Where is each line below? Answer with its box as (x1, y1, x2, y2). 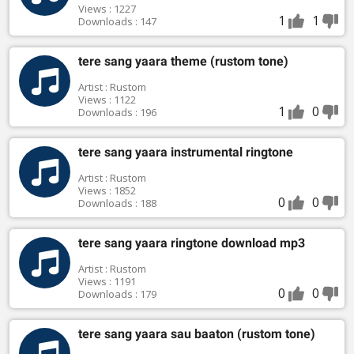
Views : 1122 (77, 92, 136, 107)
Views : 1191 (77, 274, 136, 289)
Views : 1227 (77, 2, 136, 17)
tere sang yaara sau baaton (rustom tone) (170, 326, 315, 342)
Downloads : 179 (77, 287, 156, 302)
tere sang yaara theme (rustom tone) (170, 54, 288, 70)
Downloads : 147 (77, 14, 156, 29)
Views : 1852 (77, 183, 136, 198)
